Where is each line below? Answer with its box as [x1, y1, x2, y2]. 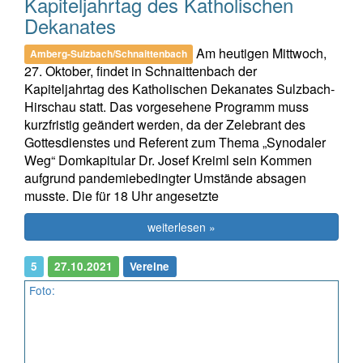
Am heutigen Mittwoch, [193, 43, 327, 62]
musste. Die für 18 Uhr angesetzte [24, 186, 219, 205]
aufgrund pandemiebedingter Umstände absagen [24, 168, 306, 187]
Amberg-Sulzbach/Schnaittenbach [30, 46, 188, 62]
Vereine [130, 258, 170, 274]
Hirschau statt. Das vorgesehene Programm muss [24, 96, 309, 116]
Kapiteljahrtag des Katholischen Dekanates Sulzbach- [24, 79, 335, 98]
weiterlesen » [147, 218, 216, 235]
